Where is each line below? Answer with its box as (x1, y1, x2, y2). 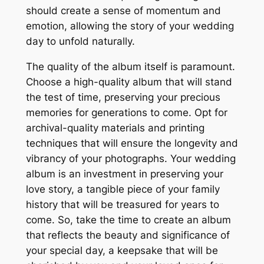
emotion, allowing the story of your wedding (25, 20, 234, 32)
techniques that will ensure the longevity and (25, 137, 238, 149)
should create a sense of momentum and (25, 5, 221, 17)
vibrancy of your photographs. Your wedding (25, 152, 236, 164)
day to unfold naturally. (25, 35, 135, 48)
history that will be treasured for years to (25, 198, 219, 210)
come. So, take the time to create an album (25, 213, 231, 226)
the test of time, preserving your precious (25, 91, 220, 103)
